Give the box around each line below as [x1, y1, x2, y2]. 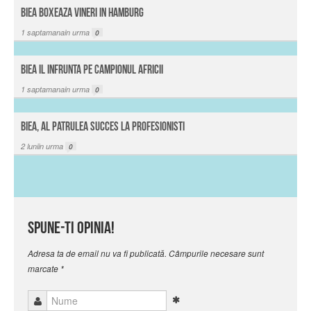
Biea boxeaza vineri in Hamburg [21, 5, 144, 20]
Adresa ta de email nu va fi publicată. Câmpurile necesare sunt [28, 246, 264, 259]
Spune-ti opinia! [28, 217, 115, 238]
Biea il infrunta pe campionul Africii [21, 62, 163, 77]
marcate [28, 262, 60, 274]
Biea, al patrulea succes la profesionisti [21, 119, 185, 134]
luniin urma [27, 140, 65, 151]
